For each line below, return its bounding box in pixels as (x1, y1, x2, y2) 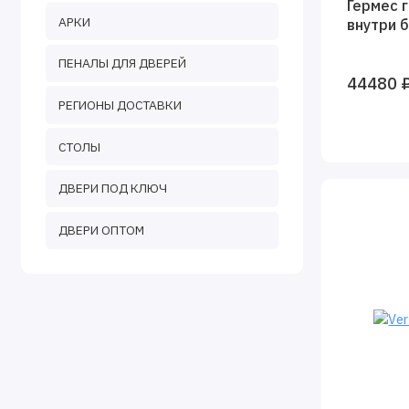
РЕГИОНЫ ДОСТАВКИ (58, 97, 182, 114)
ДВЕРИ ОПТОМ (58, 222, 144, 239)
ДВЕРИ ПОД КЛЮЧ (58, 180, 167, 197)
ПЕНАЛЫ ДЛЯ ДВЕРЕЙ (58, 55, 186, 72)
